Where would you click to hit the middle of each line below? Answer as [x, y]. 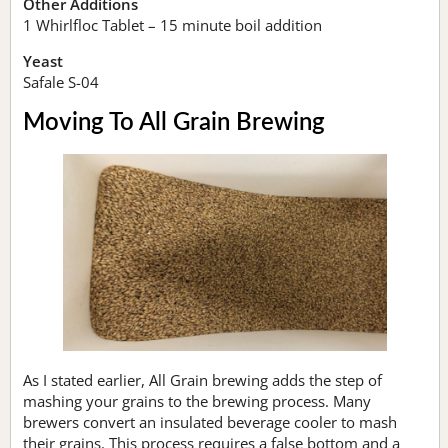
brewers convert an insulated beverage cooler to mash [210, 422]
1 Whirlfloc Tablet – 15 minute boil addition [172, 24]
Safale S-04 [61, 81]
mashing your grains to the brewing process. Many [197, 401]
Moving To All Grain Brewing [174, 122]
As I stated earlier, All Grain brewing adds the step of [202, 380]
